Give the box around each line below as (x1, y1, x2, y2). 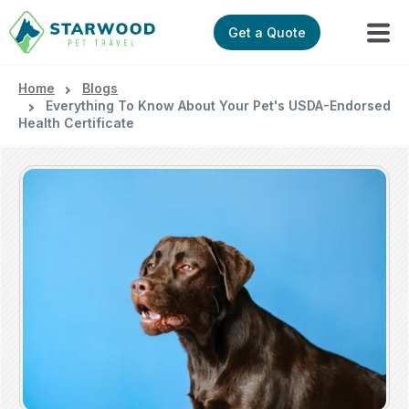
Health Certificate (18, 115, 134, 131)
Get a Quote (228, 25, 307, 41)
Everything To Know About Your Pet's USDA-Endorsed (46, 98, 391, 114)
